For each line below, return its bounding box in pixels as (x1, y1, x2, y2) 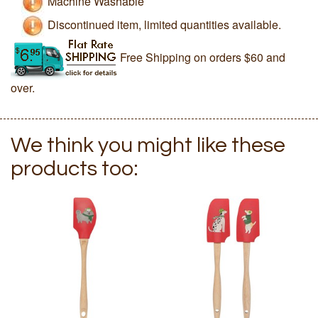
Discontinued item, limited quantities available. (45, 16, 281, 33)
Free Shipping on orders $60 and (120, 48, 285, 65)
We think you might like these (11, 133, 285, 156)
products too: (11, 157, 138, 180)
